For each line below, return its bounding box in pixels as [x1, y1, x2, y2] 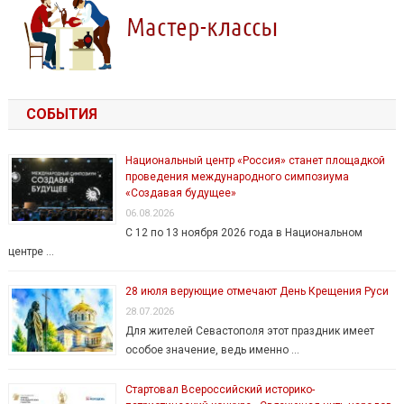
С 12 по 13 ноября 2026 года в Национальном [124, 226, 363, 240]
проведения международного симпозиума [124, 170, 349, 184]
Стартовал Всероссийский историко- [124, 383, 315, 397]
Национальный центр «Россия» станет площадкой [124, 154, 385, 168]
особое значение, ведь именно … [124, 344, 299, 357]
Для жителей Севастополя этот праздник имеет [124, 325, 374, 338]
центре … [7, 245, 54, 259]
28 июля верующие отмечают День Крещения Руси [124, 285, 389, 298]
